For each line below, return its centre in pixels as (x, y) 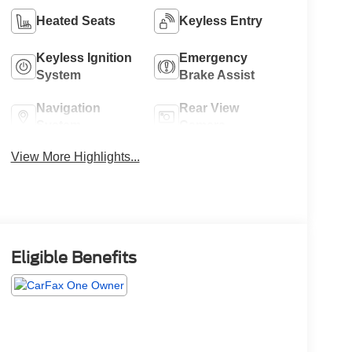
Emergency (214, 57)
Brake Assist (217, 75)
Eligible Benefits (73, 258)
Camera (203, 125)
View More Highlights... (75, 156)
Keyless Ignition (84, 57)
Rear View (209, 108)
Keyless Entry (221, 20)
